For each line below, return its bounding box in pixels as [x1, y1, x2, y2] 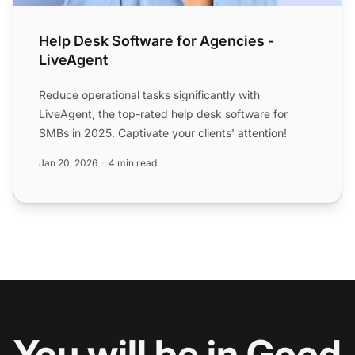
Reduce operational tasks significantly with [39, 88, 260, 102]
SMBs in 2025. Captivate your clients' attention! [39, 126, 287, 140]
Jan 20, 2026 [39, 157, 97, 170]
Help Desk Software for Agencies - [39, 32, 274, 50]
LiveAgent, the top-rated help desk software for [39, 107, 288, 121]
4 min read [109, 157, 157, 170]
